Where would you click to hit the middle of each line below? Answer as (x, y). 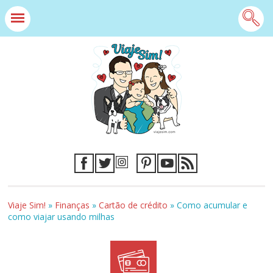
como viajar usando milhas (62, 217)
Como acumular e (212, 205)
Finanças (73, 205)
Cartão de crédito (133, 205)
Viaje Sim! (27, 205)
